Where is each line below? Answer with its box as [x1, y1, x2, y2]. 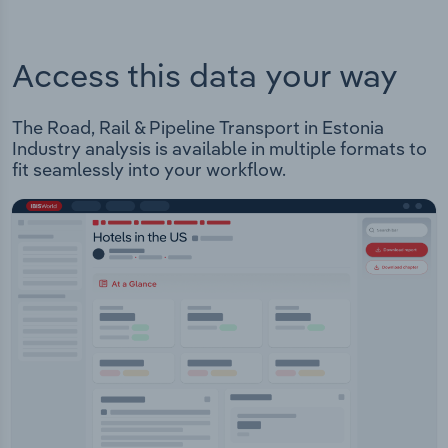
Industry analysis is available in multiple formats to [12, 137, 427, 161]
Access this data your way [12, 55, 398, 96]
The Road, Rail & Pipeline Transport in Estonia [12, 116, 384, 140]
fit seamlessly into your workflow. [12, 158, 286, 182]
